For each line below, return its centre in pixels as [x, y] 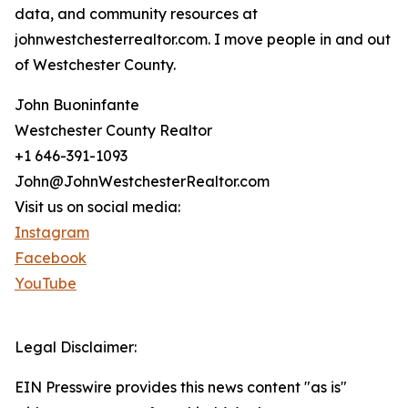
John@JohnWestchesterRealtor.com [142, 182]
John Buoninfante [77, 105]
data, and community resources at [136, 14]
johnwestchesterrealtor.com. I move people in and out [203, 40]
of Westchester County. [95, 65]
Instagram [52, 233]
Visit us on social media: [97, 207]
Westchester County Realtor [113, 131]
